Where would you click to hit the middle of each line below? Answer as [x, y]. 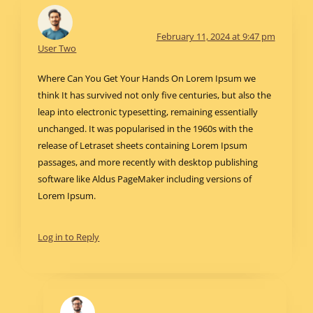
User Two [57, 48]
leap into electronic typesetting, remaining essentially [148, 111]
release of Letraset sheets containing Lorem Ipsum [143, 145]
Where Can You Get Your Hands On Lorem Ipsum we [147, 78]
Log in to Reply [69, 236]
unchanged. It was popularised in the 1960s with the [146, 128]
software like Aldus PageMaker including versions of [145, 179]
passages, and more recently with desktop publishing [148, 162]
